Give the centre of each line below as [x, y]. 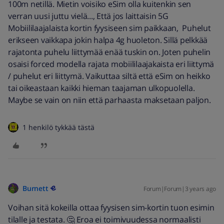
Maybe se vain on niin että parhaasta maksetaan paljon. [109, 100]
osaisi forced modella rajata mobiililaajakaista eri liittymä [111, 64]
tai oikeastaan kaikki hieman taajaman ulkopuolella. [101, 88]
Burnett [35, 188]
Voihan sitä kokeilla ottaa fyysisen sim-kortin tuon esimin [111, 207]
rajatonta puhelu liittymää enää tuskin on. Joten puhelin [109, 52]
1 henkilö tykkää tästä [58, 127]
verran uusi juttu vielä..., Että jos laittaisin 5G [88, 16]
